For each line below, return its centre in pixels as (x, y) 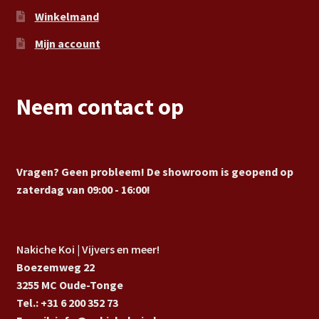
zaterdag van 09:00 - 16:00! (83, 189)
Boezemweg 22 (55, 267)
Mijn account (67, 44)
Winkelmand (67, 17)
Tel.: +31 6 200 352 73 (67, 303)
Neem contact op (100, 107)
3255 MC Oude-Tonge (69, 285)
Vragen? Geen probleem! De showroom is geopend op (155, 171)
